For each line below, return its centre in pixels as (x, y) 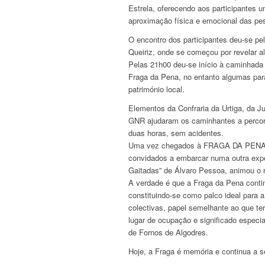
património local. (156, 89)
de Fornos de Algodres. (168, 232)
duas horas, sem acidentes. (176, 133)
